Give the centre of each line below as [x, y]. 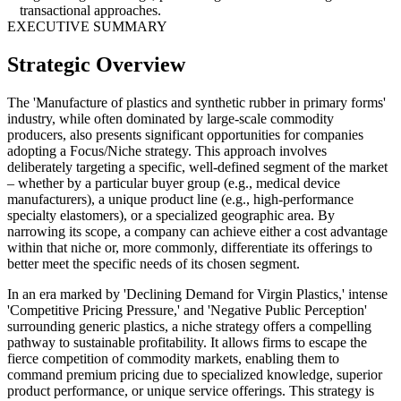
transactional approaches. [90, 11]
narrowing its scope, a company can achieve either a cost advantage [197, 231]
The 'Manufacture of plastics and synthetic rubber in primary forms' [196, 102]
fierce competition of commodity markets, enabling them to [173, 358]
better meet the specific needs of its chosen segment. [154, 263]
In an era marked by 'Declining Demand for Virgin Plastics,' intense [197, 294]
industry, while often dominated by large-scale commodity [171, 118]
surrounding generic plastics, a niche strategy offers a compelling [189, 326]
